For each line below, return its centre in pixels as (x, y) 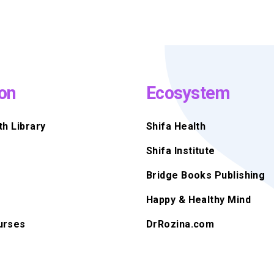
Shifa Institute (181, 150)
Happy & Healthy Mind (198, 199)
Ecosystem (188, 93)
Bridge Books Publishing (206, 175)
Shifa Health (176, 126)
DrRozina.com (180, 224)
